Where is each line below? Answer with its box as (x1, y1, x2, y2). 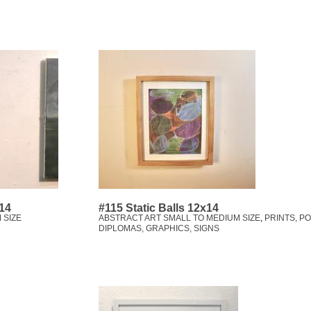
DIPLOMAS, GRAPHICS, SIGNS (99, 224, 219, 234)
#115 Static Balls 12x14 (99, 202, 219, 215)
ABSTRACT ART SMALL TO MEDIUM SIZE (99, 213, 260, 224)
